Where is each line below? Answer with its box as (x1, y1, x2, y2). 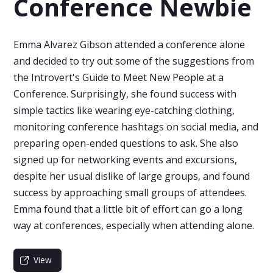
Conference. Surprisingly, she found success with (13, 87, 237, 101)
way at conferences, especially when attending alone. (13, 219, 255, 232)
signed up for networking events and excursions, (13, 153, 238, 166)
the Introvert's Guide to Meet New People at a (13, 71, 224, 84)
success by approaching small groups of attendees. (13, 186, 247, 199)
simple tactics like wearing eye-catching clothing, (13, 104, 235, 117)
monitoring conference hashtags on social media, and (13, 120, 259, 133)
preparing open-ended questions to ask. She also (13, 136, 239, 150)
